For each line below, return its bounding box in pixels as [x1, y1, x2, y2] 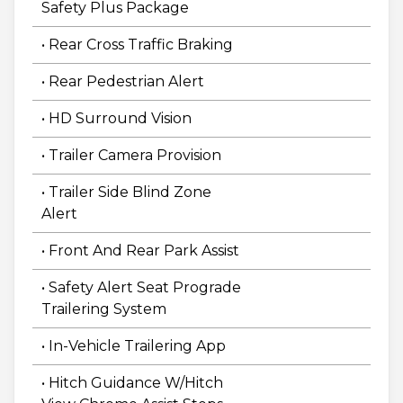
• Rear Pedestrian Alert [41, 73, 204, 91]
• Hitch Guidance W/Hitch [41, 374, 223, 392]
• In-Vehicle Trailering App [41, 337, 226, 355]
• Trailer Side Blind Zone [41, 184, 211, 201]
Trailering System [41, 300, 166, 318]
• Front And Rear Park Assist [41, 242, 239, 260]
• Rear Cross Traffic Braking [41, 36, 233, 54]
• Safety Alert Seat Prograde [41, 279, 241, 297]
